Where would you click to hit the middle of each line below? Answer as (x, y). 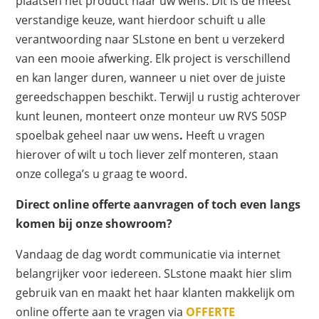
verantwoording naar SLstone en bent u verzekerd (151, 40)
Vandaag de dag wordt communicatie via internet (148, 255)
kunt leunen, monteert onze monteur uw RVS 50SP (152, 116)
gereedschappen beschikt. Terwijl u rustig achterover (158, 97)
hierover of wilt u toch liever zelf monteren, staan (147, 155)
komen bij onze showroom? (94, 224)
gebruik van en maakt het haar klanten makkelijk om (156, 293)
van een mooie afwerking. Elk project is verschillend (153, 59)
